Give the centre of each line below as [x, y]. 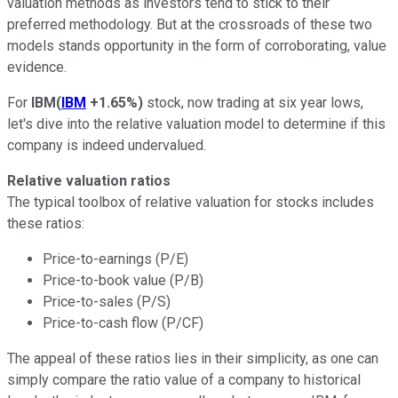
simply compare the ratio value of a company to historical [184, 379]
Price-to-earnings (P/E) [115, 259]
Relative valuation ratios [89, 180]
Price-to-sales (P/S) [107, 301]
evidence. [37, 67]
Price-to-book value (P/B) [123, 280]
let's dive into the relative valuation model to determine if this [196, 123]
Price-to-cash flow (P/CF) [123, 322]
